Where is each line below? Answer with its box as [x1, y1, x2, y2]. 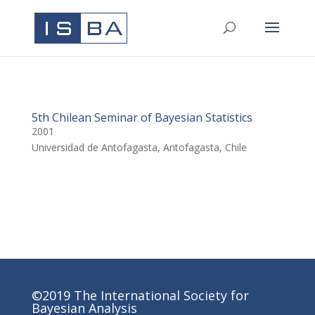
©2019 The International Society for [31, 287, 249, 304]
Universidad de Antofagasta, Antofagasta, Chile [31, 141, 247, 154]
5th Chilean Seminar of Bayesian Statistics [31, 110, 252, 125]
